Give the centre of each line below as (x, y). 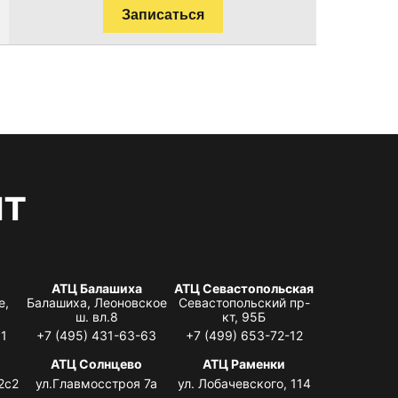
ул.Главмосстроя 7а (97, 383)
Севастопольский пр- (244, 302)
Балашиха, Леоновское (96, 302)
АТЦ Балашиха (96, 288)
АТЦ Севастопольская (244, 288)
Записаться (163, 14)
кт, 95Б (244, 316)
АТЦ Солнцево (97, 363)
